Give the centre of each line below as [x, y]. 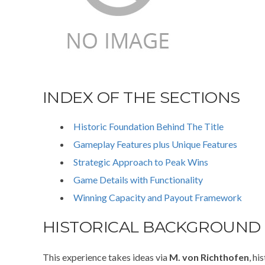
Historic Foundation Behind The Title [148, 126]
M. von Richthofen [209, 257]
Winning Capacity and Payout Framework [158, 197]
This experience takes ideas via [106, 257]
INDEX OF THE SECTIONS [141, 97]
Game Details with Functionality [138, 180]
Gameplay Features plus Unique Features [155, 144]
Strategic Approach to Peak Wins [141, 162]
